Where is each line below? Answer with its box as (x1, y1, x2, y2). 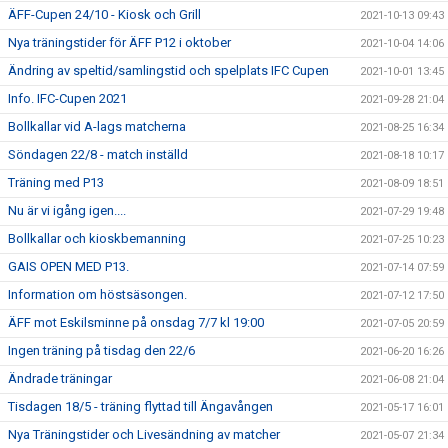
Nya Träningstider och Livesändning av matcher (8, 427, 280, 442)
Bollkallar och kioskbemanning (8, 231, 186, 246)
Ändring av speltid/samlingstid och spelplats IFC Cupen (8, 63, 329, 78)
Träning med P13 (8, 175, 104, 190)
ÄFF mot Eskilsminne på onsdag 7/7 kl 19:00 (8, 315, 264, 330)
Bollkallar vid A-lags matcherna (8, 119, 186, 134)
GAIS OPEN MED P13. (8, 259, 129, 274)
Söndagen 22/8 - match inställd (8, 147, 188, 162)
